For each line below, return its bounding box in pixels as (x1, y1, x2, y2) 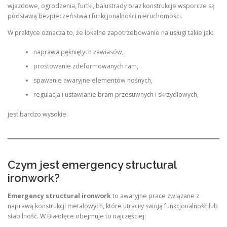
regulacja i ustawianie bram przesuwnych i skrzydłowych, (33, 90, 199, 99)
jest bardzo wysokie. (8, 109, 68, 119)
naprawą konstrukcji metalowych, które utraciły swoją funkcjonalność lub (8, 202, 218, 211)
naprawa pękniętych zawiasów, (33, 48, 124, 57)
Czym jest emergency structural (8, 158, 176, 171)
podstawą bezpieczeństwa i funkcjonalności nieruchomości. (8, 11, 182, 20)
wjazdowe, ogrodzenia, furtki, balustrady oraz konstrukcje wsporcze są (8, 1, 215, 10)
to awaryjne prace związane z (111, 192, 199, 201)
